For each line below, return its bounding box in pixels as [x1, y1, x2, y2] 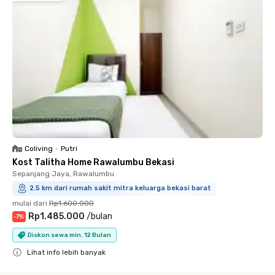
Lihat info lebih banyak [27, 248, 106, 257]
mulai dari [12, 199, 47, 207]
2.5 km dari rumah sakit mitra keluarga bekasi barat [29, 184, 211, 192]
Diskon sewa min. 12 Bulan [28, 231, 111, 239]
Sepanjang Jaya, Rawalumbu [12, 169, 114, 178]
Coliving [25, 144, 53, 153]
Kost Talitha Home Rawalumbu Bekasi [12, 157, 174, 168]
